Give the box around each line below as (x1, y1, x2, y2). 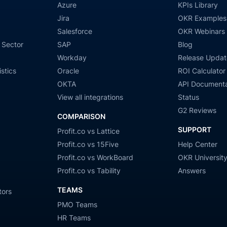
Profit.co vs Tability (57, 166, 121, 175)
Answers (178, 166, 206, 175)
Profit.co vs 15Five (57, 139, 119, 148)
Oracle (57, 66, 79, 75)
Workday (57, 53, 87, 62)
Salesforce (57, 26, 92, 35)
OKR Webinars (178, 26, 225, 35)
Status (178, 92, 200, 101)
